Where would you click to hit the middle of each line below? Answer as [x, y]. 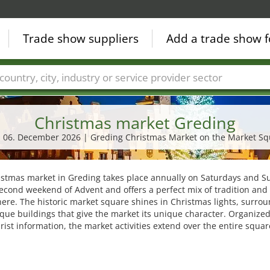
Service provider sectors [214, 95]
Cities [69, 95]
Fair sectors [122, 95]
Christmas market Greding [135, 123]
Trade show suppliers [81, 39]
